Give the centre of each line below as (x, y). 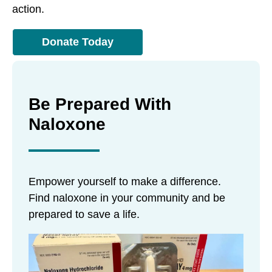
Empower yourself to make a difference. (124, 181)
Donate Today (78, 42)
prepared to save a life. (84, 214)
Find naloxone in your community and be (127, 198)
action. (28, 9)
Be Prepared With (100, 104)
